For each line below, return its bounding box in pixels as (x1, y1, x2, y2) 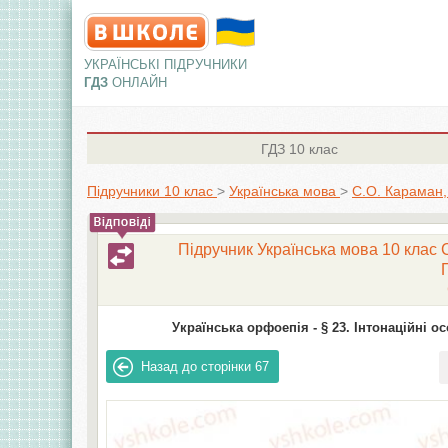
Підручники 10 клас (87, 183, 213, 199)
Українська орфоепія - (171, 320, 317, 335)
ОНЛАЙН (112, 75, 167, 90)
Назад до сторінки (141, 359, 252, 374)
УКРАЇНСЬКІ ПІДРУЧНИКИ (84, 57, 247, 72)
